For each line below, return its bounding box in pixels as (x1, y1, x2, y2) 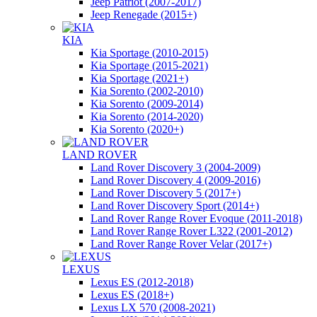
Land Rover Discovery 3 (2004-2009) (91, 161, 260, 173)
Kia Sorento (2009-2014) (91, 98, 203, 110)
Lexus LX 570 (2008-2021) (91, 301, 215, 313)
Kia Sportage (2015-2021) (91, 59, 208, 71)
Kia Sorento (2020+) (91, 123, 183, 135)
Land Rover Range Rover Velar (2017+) (91, 238, 272, 250)
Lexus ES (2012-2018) (91, 276, 193, 288)
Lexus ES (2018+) (91, 289, 173, 301)
